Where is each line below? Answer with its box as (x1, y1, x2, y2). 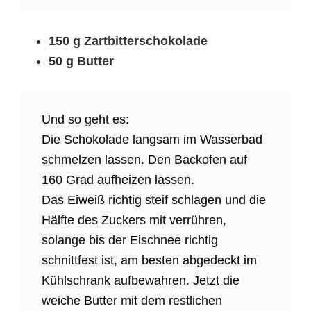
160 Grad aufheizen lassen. (42, 173, 194, 187)
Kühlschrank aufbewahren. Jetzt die (42, 274, 239, 288)
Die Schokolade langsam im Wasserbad (42, 133, 262, 147)
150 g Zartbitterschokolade (49, 34, 208, 49)
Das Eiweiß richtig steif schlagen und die (42, 193, 266, 208)
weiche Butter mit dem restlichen (42, 294, 222, 308)
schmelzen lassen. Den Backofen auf (42, 153, 247, 167)
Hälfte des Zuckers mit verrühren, (42, 213, 226, 228)
